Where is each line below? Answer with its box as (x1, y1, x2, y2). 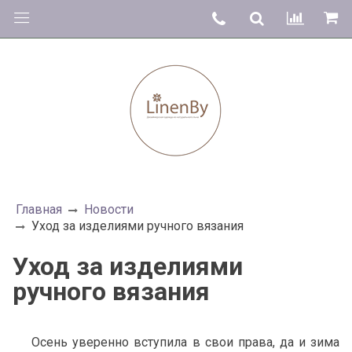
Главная (16, 202, 62, 218)
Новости (84, 202, 134, 218)
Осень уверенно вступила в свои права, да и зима (13, 334, 339, 350)
